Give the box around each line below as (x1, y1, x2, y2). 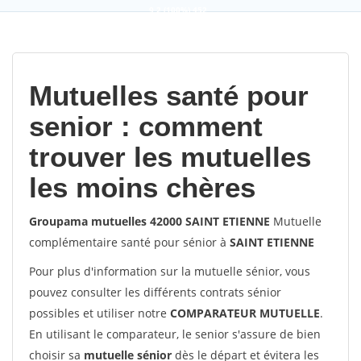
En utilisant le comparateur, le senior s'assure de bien (29, 326, 321, 342)
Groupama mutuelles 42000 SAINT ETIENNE (29, 214, 270, 229)
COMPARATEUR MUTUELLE (170, 305, 320, 321)
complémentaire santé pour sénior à (29, 234, 230, 250)
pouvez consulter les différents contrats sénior (29, 284, 281, 300)
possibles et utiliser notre (29, 305, 170, 321)
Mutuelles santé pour (29, 80, 309, 111)
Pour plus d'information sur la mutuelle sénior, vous (29, 263, 310, 279)
